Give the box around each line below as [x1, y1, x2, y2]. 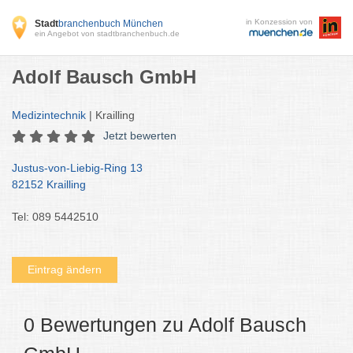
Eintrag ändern [28, 263, 102, 276]
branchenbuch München [58, 17, 164, 29]
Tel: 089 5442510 [12, 210, 98, 223]
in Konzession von [246, 17, 313, 26]
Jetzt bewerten [103, 129, 176, 142]
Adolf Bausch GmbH [12, 66, 196, 87]
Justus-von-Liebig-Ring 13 [12, 162, 143, 174]
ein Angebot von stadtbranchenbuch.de [35, 28, 180, 38]
